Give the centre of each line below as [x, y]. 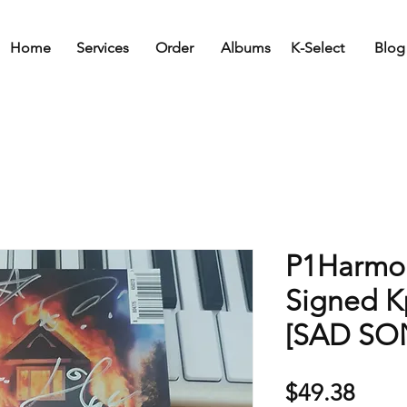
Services [102, 48]
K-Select [318, 48]
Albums [246, 48]
